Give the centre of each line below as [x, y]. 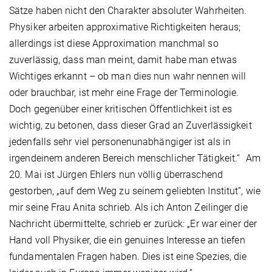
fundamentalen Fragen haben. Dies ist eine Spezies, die [128, 257]
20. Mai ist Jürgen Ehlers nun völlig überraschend [116, 175]
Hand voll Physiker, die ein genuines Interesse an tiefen [127, 240]
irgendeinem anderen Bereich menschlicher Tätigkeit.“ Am [135, 158]
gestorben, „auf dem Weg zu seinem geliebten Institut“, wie [135, 191]
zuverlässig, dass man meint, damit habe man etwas [123, 60]
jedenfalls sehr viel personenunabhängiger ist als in [120, 142]
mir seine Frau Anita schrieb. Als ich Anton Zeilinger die [128, 208]
